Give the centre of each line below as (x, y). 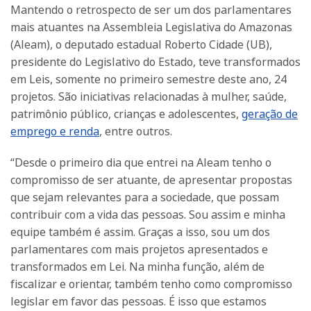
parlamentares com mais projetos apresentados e (139, 250)
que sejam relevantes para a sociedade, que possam (145, 197)
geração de (270, 114)
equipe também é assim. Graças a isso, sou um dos (140, 232)
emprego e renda (55, 131)
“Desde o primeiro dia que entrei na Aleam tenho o (141, 163)
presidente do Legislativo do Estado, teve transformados (155, 61)
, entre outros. (136, 131)
